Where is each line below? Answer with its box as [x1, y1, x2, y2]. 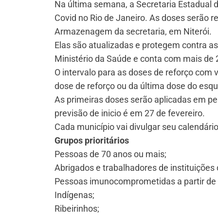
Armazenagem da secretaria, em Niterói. [54, 26, 212, 37]
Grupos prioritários [54, 135, 129, 146]
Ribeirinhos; [54, 203, 99, 214]
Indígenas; [54, 190, 94, 200]
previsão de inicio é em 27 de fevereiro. [54, 108, 205, 119]
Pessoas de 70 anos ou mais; [54, 149, 166, 160]
